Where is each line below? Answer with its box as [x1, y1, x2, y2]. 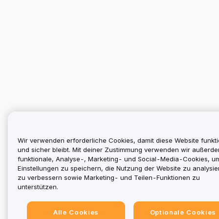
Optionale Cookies [150, 208, 216, 217]
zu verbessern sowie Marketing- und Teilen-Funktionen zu [17, 174, 200, 182]
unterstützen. [17, 183, 58, 191]
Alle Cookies [53, 208, 99, 217]
